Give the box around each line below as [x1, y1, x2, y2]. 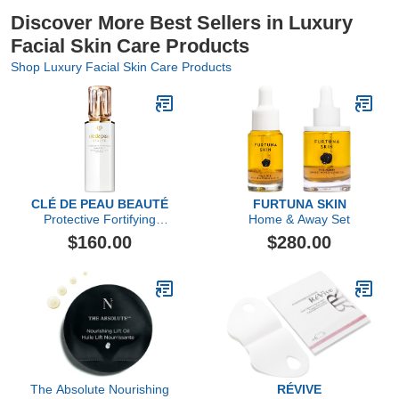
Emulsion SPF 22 [51, 227, 149, 241]
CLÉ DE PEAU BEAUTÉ [31, 197, 168, 211]
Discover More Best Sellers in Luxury [11, 12, 353, 34]
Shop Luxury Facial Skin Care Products [11, 60, 232, 74]
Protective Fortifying [44, 212, 156, 226]
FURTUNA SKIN [252, 197, 346, 211]
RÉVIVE [277, 382, 322, 396]
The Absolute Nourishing [30, 382, 169, 396]
